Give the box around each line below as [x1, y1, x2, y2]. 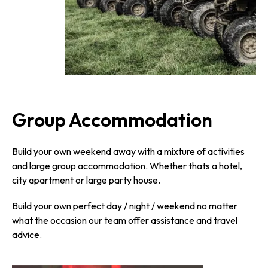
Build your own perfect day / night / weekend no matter [12, 200, 237, 212]
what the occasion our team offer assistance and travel [12, 214, 237, 227]
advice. [12, 229, 42, 241]
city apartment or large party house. [12, 174, 160, 187]
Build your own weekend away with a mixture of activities [12, 145, 245, 158]
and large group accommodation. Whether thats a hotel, [12, 160, 242, 172]
